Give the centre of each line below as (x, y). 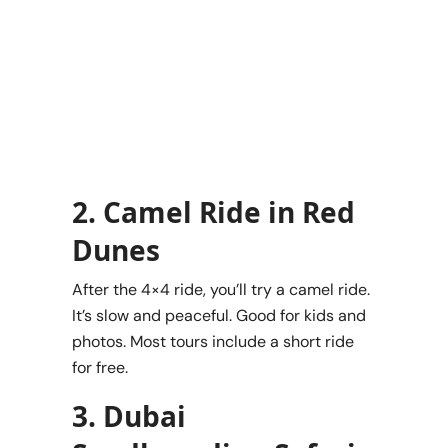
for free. (100, 368)
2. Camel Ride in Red (213, 212)
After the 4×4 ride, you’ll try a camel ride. (221, 290)
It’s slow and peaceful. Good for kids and (219, 316)
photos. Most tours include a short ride (213, 342)
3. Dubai (129, 416)
